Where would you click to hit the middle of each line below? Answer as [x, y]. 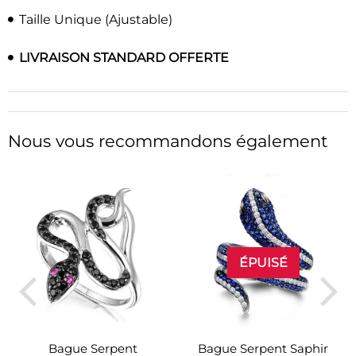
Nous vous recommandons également [168, 141]
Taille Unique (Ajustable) [96, 20]
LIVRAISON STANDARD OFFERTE [124, 57]
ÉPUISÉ [263, 263]
